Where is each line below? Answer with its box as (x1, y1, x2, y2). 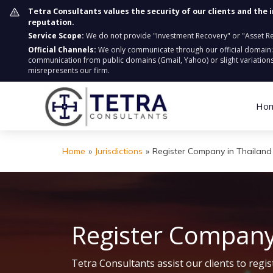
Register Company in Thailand (152, 146, 272, 157)
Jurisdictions (95, 146, 143, 157)
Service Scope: (28, 30, 84, 41)
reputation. (28, 17, 74, 27)
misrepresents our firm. (28, 65, 110, 76)
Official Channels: (28, 44, 96, 55)
